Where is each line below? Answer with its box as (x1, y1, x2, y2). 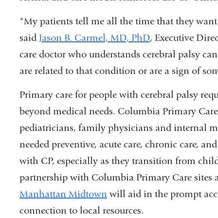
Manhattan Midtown (19, 188, 107, 200)
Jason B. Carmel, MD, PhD (39, 32, 150, 43)
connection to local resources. (19, 204, 146, 216)
